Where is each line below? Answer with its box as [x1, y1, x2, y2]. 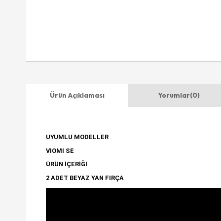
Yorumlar [157, 91, 190, 100]
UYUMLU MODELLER [46, 133, 109, 141]
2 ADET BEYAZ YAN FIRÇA [46, 174, 124, 182]
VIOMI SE [46, 147, 74, 154]
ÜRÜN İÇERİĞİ [46, 160, 87, 168]
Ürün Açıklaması [49, 91, 105, 100]
